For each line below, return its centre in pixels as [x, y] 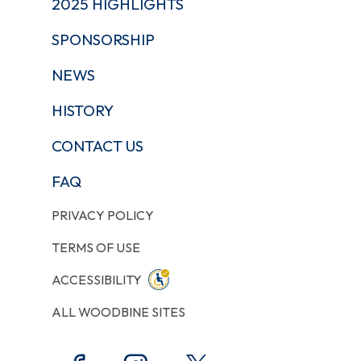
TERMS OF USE [96, 247]
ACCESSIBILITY [97, 279]
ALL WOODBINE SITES [118, 311]
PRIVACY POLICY [103, 215]
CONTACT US [98, 145]
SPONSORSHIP [103, 39]
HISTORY [83, 110]
